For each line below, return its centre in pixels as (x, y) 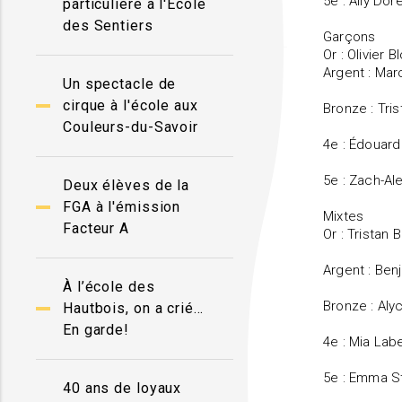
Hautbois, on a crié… (133, 308)
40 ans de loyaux (122, 388)
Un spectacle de (120, 84)
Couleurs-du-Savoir (131, 127)
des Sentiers (108, 26)
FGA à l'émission (122, 207)
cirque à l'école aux (131, 105)
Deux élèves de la (127, 185)
